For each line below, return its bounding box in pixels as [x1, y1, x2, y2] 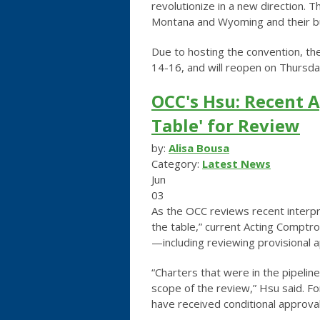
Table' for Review [151, 113, 300, 137]
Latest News [202, 156, 271, 171]
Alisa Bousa [169, 140, 229, 155]
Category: [151, 156, 202, 171]
